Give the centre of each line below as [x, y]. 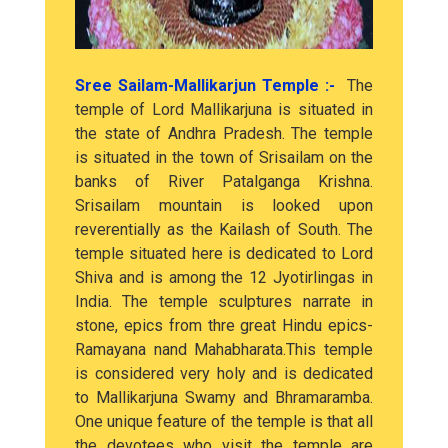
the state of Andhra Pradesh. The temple [224, 133]
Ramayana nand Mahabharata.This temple [224, 349]
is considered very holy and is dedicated [224, 373]
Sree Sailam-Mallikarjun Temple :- [208, 85]
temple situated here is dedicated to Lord [224, 253]
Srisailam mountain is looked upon [224, 205]
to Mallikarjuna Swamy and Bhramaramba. [224, 397]
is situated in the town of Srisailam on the [224, 157]
